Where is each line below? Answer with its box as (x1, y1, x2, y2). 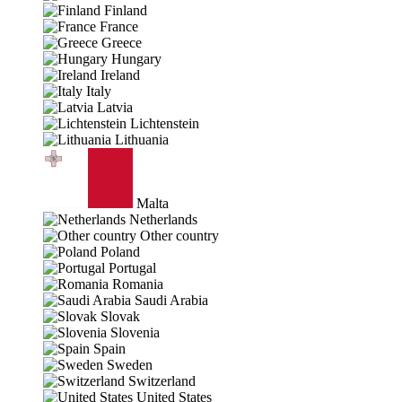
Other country (140, 228, 219, 243)
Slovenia (110, 325, 160, 340)
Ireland (100, 67, 140, 83)
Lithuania (115, 132, 169, 147)
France (100, 19, 138, 34)
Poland (100, 244, 140, 259)
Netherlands (129, 212, 197, 227)
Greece (101, 35, 142, 50)
